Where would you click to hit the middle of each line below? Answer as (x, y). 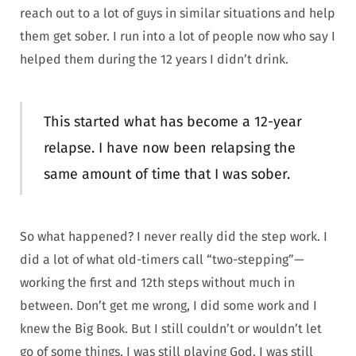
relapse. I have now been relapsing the (169, 147)
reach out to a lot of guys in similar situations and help (178, 13)
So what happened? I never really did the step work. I (174, 237)
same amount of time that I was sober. (166, 174)
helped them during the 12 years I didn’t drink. (154, 59)
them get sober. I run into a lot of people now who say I (178, 36)
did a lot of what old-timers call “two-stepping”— (162, 260)
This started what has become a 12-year (172, 121)
